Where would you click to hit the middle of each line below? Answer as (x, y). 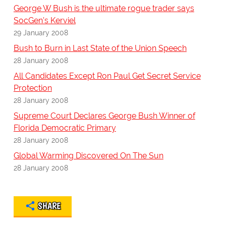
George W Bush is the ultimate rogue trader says (104, 9)
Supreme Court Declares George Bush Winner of (104, 116)
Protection (33, 88)
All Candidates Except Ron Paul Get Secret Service (107, 76)
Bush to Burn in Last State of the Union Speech (100, 48)
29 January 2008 (41, 33)
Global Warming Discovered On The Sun (88, 156)
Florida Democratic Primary (65, 128)
